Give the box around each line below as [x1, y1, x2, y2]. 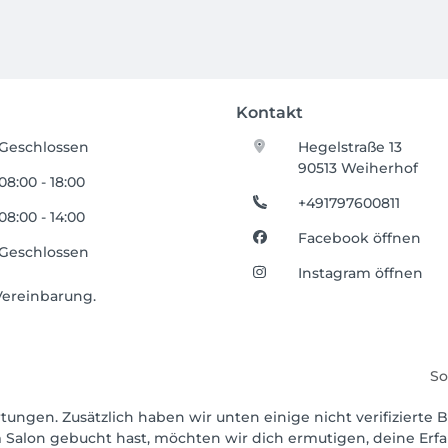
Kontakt [236, 102, 303, 122]
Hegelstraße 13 [298, 137, 403, 156]
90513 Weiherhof [298, 158, 419, 177]
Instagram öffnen [298, 263, 424, 282]
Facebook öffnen [298, 228, 422, 247]
